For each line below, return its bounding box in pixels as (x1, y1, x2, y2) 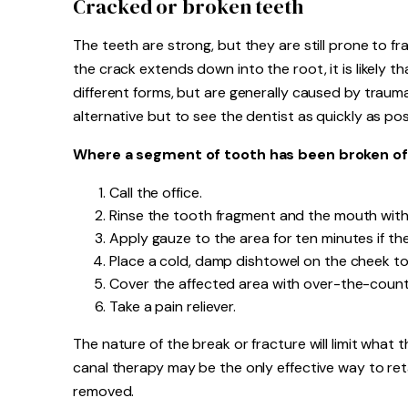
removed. (73, 382, 135, 401)
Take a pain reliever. (109, 297, 237, 316)
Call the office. (109, 183, 202, 202)
